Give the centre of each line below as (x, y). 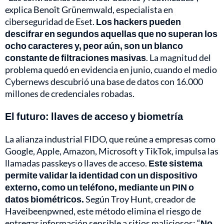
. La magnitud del (178, 58)
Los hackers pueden (138, 22)
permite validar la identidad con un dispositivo (101, 175)
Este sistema (175, 163)
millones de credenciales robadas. (70, 94)
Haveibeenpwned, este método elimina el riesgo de (103, 211)
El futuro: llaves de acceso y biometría (94, 116)
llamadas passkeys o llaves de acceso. (77, 163)
